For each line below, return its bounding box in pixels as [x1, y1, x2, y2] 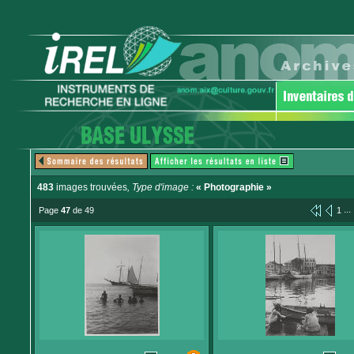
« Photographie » [196, 182, 272, 193]
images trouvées [54, 182, 127, 193]
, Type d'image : [127, 182, 196, 193]
